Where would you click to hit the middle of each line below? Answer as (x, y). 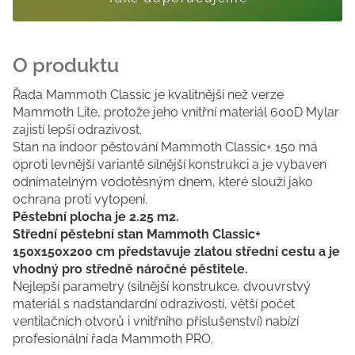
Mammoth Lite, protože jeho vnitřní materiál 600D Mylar (176, 112)
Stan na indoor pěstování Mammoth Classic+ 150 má (165, 147)
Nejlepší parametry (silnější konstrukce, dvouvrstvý (162, 286)
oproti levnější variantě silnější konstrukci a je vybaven (170, 164)
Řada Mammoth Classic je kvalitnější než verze (148, 94)
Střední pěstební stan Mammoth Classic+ (137, 234)
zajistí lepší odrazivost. (77, 129)
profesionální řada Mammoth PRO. (113, 338)
